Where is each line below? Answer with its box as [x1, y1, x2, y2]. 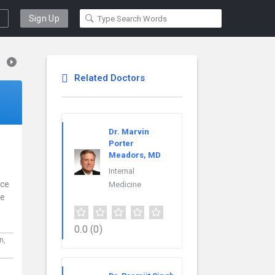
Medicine [109, 180, 141, 189]
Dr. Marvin [109, 127, 149, 136]
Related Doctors [74, 72, 145, 83]
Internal [109, 166, 134, 176]
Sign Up [28, 14, 60, 23]
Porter [109, 139, 134, 148]
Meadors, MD [109, 150, 161, 160]
